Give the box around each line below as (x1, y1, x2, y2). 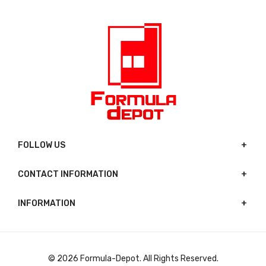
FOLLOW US (18, 140, 65, 151)
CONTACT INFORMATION (18, 169, 118, 180)
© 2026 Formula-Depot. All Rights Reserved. (47, 254, 218, 264)
